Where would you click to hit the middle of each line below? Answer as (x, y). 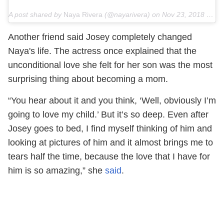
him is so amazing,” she (56, 171)
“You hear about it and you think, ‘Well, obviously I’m (112, 101)
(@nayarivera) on (132, 15)
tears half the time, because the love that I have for (109, 157)
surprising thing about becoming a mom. (88, 79)
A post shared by (36, 15)
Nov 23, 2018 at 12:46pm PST (184, 15)
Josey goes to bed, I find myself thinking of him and (110, 129)
